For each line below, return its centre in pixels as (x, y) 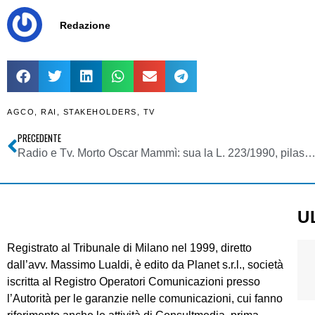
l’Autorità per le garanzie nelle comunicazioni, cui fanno (145, 299)
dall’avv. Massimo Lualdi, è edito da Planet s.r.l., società (145, 265)
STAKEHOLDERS (100, 112)
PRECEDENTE (39, 139)
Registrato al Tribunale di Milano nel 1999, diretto (129, 248)
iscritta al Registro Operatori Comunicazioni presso (134, 282)
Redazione (85, 25)
